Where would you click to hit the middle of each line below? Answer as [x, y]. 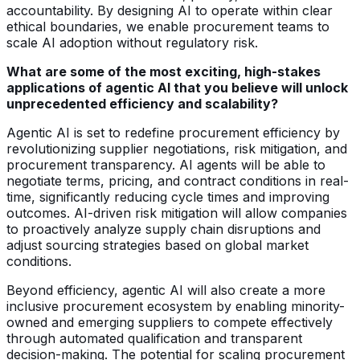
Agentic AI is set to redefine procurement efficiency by [173, 132]
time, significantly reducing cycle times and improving [168, 196]
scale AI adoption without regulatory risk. [132, 42]
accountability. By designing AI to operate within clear [170, 10]
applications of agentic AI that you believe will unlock [177, 87]
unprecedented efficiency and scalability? [142, 103]
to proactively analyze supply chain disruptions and [164, 229]
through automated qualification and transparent [154, 338]
